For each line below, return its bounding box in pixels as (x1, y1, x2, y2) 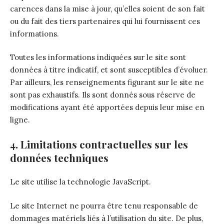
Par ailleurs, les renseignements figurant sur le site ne (10, 77, 204, 87)
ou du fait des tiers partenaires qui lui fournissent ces (10, 16, 200, 26)
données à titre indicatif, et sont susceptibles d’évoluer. (10, 65, 208, 74)
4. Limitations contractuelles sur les (10, 136, 188, 151)
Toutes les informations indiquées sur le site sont (10, 52, 186, 62)
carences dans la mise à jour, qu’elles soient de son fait (10, 3, 205, 13)
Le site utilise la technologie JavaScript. (10, 177, 151, 186)
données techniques (10, 150, 108, 164)
